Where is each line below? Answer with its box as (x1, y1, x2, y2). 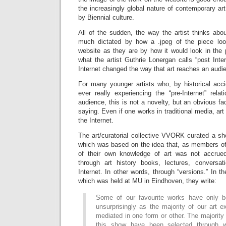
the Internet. (78, 117, 114, 125)
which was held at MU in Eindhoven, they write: (78, 177, 216, 185)
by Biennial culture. (78, 14, 134, 22)
